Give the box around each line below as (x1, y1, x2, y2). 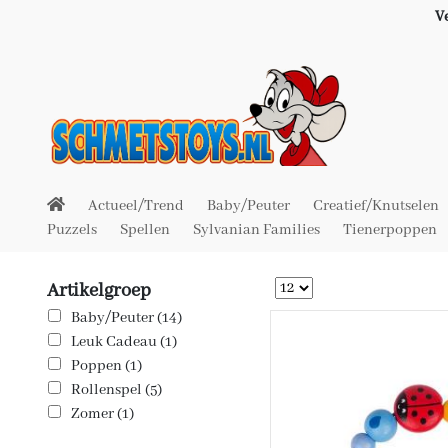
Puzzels (47, 221, 97, 239)
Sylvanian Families (193, 221, 320, 239)
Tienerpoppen (343, 221, 437, 239)
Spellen (120, 221, 170, 239)
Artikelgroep (47, 279, 151, 303)
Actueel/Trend (88, 197, 184, 215)
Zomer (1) (71, 405, 135, 423)
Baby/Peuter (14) (71, 309, 183, 327)
